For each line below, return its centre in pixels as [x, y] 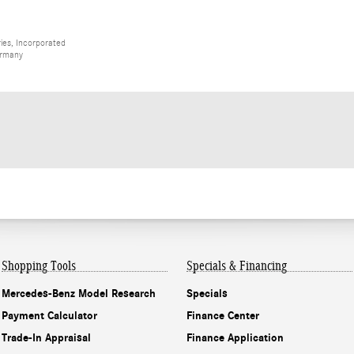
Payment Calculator [49, 316]
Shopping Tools [39, 265]
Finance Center [223, 316]
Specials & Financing [237, 265]
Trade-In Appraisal [46, 338]
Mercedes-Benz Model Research [79, 294]
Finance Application [235, 338]
